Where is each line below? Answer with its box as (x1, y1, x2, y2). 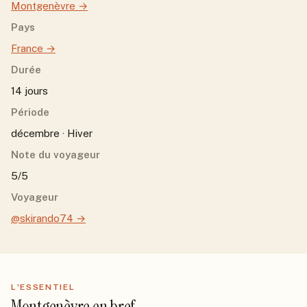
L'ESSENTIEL (11, 282, 75, 292)
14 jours (11, 85, 48, 97)
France (11, 42, 43, 54)
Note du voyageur (11, 149, 100, 160)
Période (11, 106, 49, 118)
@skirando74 (11, 212, 73, 224)
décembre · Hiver (11, 127, 93, 139)
